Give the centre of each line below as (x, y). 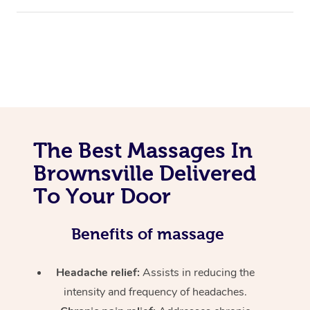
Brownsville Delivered (145, 173)
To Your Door (102, 195)
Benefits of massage (147, 234)
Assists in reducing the (199, 272)
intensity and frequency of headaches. (156, 292)
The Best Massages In (143, 150)
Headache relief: (100, 272)
